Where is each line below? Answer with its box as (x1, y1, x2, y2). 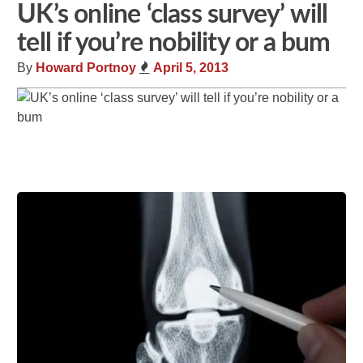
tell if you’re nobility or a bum (17, 29, 331, 56)
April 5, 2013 (153, 61, 229, 75)
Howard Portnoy (36, 61, 137, 75)
